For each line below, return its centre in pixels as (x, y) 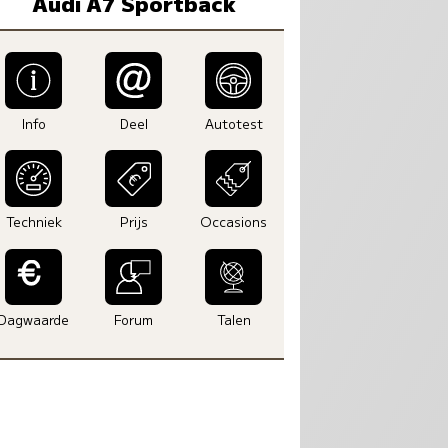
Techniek (33, 221)
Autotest (233, 123)
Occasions (234, 221)
